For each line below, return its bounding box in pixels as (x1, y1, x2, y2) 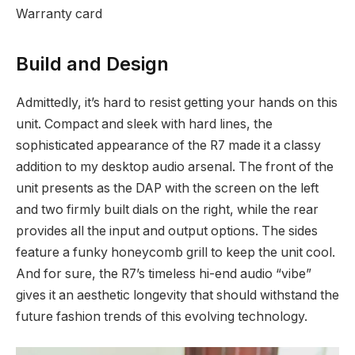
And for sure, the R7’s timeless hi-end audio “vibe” (16, 266, 311, 282)
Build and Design (16, 52, 169, 76)
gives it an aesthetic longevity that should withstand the (16, 288, 339, 303)
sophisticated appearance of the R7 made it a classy (16, 138, 321, 154)
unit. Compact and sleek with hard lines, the (16, 116, 273, 132)
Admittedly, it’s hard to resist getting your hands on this (16, 95, 338, 111)
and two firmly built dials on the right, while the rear (16, 202, 319, 218)
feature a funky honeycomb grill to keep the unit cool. (16, 245, 335, 261)
